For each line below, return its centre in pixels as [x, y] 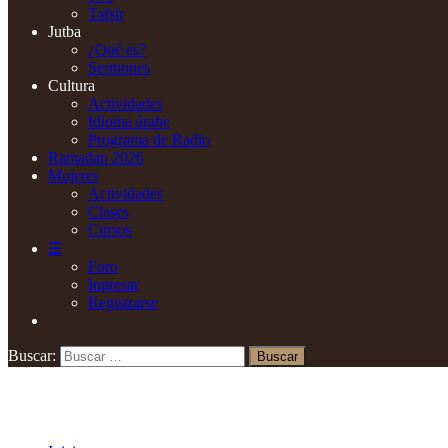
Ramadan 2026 [96, 157]
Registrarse [123, 302]
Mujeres [73, 175]
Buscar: [32, 355]
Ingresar [113, 284]
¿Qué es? [117, 49]
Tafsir [106, 13]
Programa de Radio [149, 139]
